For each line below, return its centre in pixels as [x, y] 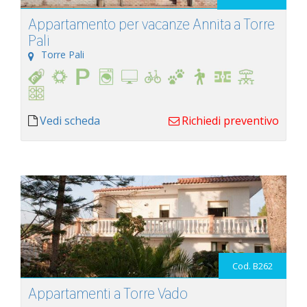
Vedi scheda [70, 121]
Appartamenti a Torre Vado [108, 294]
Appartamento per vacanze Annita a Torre [151, 24]
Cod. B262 [253, 266]
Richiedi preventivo [230, 121]
